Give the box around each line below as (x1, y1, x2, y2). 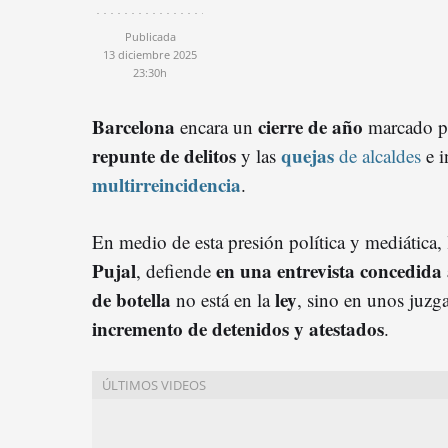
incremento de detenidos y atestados (92, 314, 384, 342)
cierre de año (258, 112, 363, 140)
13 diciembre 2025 (103, 46, 197, 62)
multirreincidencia (92, 170, 241, 198)
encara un (175, 113, 258, 139)
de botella (92, 285, 171, 313)
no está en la (171, 286, 275, 312)
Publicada (124, 28, 176, 44)
